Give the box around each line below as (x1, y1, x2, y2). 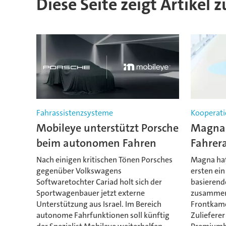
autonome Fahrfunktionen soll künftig (36, 209, 169, 220)
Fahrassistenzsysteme (36, 107, 113, 119)
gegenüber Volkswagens (36, 165, 122, 176)
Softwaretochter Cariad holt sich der (36, 176, 162, 187)
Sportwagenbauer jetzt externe (36, 187, 145, 198)
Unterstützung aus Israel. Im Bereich (36, 198, 161, 209)
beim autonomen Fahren (36, 136, 156, 151)
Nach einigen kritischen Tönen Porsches (36, 154, 173, 165)
